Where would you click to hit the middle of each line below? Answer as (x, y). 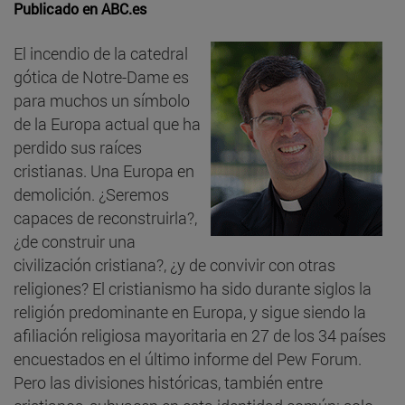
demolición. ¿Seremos (91, 194)
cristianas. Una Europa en (104, 170)
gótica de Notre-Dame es (101, 76)
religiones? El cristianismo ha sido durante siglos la (193, 288)
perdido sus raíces (78, 147)
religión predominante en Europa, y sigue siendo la (190, 311)
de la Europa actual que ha (107, 123)
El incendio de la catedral (101, 53)
